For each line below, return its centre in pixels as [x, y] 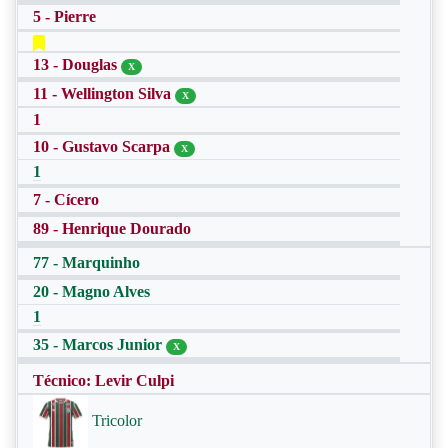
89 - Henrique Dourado [112, 228]
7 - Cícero [66, 199]
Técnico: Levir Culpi [103, 380]
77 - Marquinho [86, 262]
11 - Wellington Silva [104, 93]
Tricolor [115, 421]
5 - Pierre [64, 16]
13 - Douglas [77, 64]
